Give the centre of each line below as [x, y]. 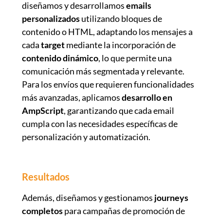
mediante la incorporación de [120, 45]
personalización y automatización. [86, 136]
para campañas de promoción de [124, 210]
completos [42, 210]
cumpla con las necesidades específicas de [100, 123]
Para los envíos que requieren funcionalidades [108, 84]
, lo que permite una [135, 58]
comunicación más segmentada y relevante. [103, 71]
